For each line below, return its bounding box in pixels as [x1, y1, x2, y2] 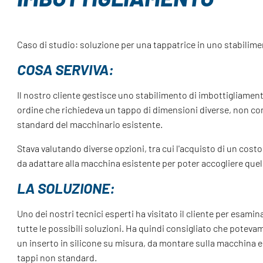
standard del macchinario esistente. [17, 119, 163, 130]
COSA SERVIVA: [17, 60, 114, 79]
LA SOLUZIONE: [17, 179, 116, 197]
